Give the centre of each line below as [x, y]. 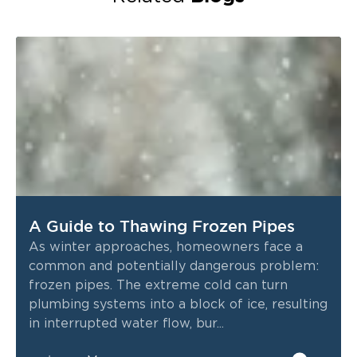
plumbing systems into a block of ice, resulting [178, 305]
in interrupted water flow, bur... [126, 324]
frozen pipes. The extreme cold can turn [158, 286]
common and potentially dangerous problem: [174, 267]
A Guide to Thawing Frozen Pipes [162, 227]
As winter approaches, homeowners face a [166, 247]
